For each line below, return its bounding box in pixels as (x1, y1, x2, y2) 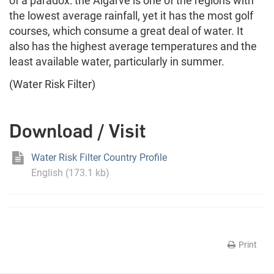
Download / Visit (9, 120, 146, 143)
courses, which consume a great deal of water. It (9, 24, 243, 38)
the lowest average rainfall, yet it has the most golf (9, 9, 253, 23)
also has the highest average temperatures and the (9, 40, 257, 53)
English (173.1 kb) (26, 167, 110, 179)
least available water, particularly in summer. (9, 55, 224, 68)
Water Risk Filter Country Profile (26, 152, 170, 164)
